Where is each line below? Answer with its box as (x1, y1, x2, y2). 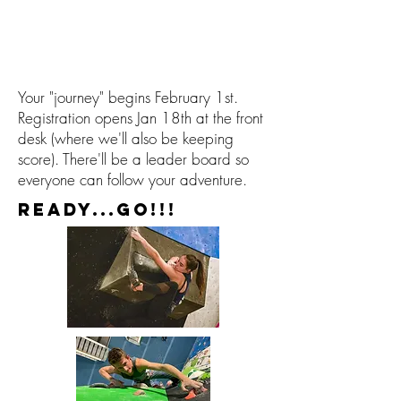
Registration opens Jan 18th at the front (18, 107, 263, 128)
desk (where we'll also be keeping (18, 128, 234, 149)
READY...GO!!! (18, 199, 177, 220)
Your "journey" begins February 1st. (18, 87, 238, 107)
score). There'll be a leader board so (18, 149, 249, 169)
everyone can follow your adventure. (18, 169, 247, 190)
